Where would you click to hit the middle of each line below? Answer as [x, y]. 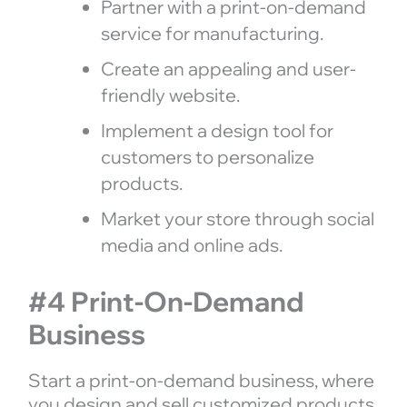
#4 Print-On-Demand [166, 302]
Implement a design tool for [217, 131]
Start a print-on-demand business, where [201, 381]
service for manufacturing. [212, 34]
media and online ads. [191, 245]
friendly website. [170, 95]
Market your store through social [237, 219]
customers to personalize [207, 157]
